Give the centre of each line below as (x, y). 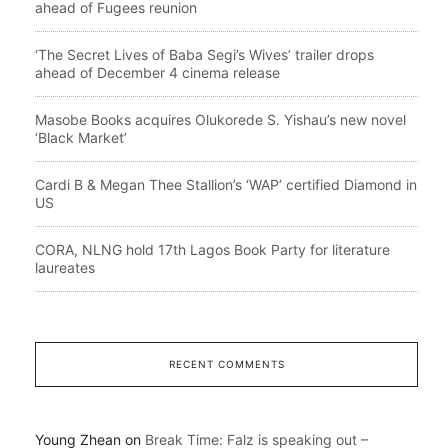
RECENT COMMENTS (226, 363)
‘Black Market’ (81, 137)
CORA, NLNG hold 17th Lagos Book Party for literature (212, 249)
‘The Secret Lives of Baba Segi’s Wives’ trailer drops (204, 54)
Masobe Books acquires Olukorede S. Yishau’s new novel (220, 119)
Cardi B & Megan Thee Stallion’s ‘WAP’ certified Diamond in (226, 184)
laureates (65, 267)
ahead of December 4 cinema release (157, 72)
